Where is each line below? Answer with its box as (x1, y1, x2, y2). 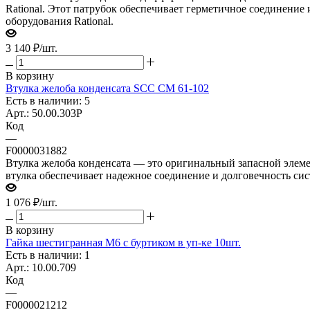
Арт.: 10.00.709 (6, 261, 76, 273)
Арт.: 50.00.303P (6, 107, 82, 119)
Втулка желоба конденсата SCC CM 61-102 (6, 82, 209, 94)
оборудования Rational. (6, 15, 113, 27)
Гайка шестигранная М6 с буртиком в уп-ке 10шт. (6, 236, 241, 248)
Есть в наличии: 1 (6, 248, 90, 261)
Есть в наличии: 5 (6, 94, 90, 107)
